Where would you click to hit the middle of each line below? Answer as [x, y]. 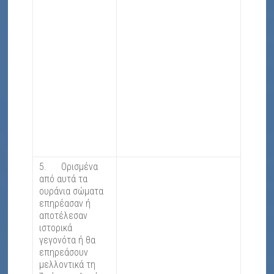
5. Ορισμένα [69, 167]
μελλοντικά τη [68, 265]
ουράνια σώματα [72, 191]
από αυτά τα [64, 179]
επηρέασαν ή [65, 204]
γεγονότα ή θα [68, 240]
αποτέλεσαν [64, 216]
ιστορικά [56, 228]
